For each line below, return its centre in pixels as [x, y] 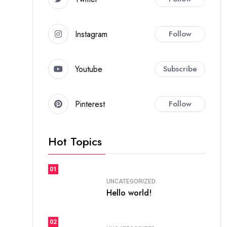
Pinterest [90, 104]
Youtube [89, 69]
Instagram [91, 34]
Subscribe [180, 69]
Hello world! [129, 193]
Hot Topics [75, 141]
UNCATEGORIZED [131, 181]
